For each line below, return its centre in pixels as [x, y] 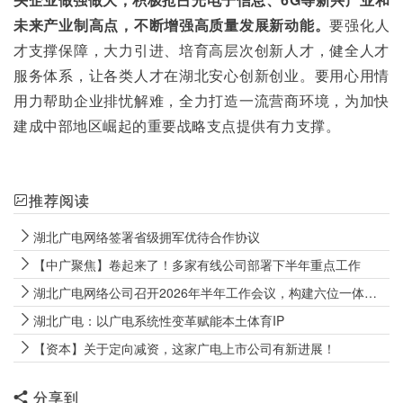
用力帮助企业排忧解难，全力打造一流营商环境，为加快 [201, 100]
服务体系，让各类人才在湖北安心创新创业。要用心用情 [201, 75]
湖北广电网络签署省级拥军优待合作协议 [147, 237]
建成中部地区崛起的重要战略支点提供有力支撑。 [177, 125]
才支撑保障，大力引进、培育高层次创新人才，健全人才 [201, 50]
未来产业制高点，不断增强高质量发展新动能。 [172, 25]
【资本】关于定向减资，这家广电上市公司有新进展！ [184, 348]
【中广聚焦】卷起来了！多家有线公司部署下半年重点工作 [197, 264]
